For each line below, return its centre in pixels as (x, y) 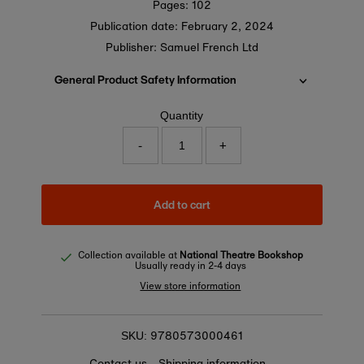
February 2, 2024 (227, 26)
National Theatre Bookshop (241, 255)
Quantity (182, 116)
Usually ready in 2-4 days (190, 266)
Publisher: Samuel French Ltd (182, 48)
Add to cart (182, 204)
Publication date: (135, 26)
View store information (191, 286)
